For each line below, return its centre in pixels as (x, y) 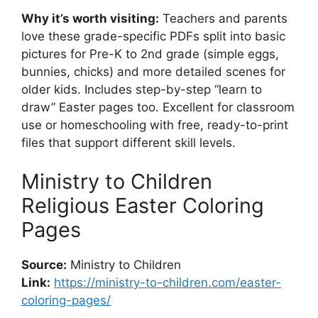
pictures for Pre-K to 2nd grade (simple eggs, (150, 54)
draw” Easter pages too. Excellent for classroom (158, 107)
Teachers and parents (223, 18)
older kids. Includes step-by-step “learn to (142, 89)
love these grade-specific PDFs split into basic (153, 36)
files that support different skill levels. (128, 142)
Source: (44, 265)
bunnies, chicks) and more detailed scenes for (153, 71)
